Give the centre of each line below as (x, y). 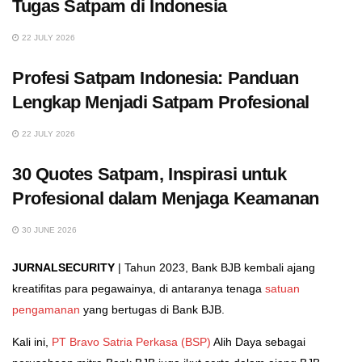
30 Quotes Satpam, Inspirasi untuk (149, 175)
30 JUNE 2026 (48, 230)
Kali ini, (32, 342)
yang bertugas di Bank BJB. (152, 310)
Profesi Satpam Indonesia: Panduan (156, 78)
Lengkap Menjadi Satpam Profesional (161, 103)
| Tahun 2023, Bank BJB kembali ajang (215, 268)
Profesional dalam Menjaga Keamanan (166, 199)
